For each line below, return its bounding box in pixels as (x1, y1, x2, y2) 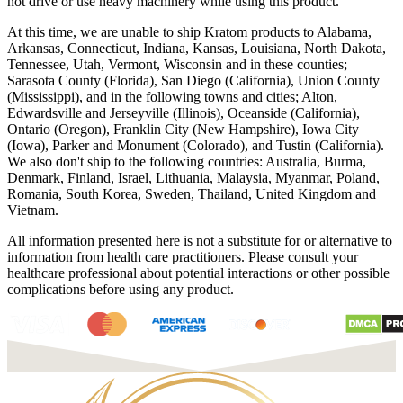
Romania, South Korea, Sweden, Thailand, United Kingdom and (7, 185, 376, 201)
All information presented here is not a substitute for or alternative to (7, 232, 392, 248)
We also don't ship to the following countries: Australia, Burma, (7, 153, 366, 169)
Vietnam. (7, 201, 58, 218)
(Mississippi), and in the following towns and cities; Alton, (7, 88, 337, 104)
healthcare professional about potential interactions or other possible (7, 264, 390, 281)
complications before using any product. (7, 281, 234, 297)
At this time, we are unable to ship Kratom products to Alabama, (7, 23, 372, 40)
